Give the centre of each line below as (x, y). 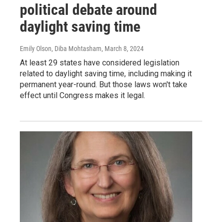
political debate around (88, 10)
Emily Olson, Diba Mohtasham (61, 49)
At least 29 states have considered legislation (100, 63)
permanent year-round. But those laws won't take (104, 85)
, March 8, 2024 (123, 49)
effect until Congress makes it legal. (83, 96)
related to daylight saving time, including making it (106, 74)
